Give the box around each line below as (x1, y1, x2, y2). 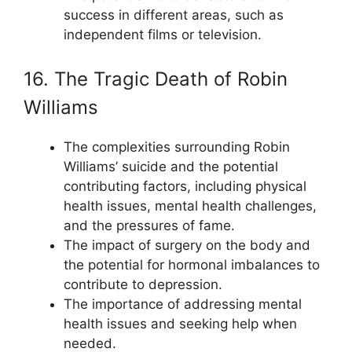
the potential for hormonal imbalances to (64, 256, 320, 273)
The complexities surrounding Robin (64, 138, 290, 155)
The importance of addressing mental (64, 295, 302, 312)
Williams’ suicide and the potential (64, 158, 278, 174)
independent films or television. (64, 27, 262, 42)
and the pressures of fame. (64, 217, 235, 233)
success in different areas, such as (64, 7, 284, 23)
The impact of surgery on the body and (64, 236, 310, 253)
